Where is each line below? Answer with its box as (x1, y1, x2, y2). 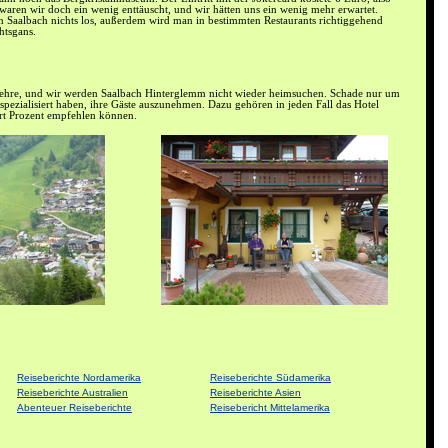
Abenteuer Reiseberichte (17, 402, 132, 414)
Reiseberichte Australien (17, 387, 128, 399)
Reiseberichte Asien (210, 387, 301, 399)
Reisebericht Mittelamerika (210, 402, 330, 414)
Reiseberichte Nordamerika (17, 372, 141, 384)
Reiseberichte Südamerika (210, 372, 331, 384)
